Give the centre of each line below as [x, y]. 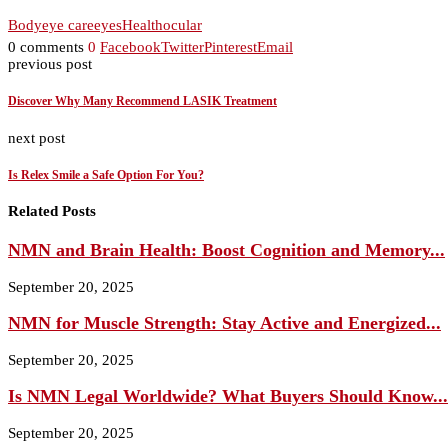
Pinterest [230, 47]
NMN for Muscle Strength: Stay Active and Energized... [224, 323]
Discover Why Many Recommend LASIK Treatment [142, 100]
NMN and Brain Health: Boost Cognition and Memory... [226, 250]
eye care [68, 25]
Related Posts [52, 211]
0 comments [46, 47]
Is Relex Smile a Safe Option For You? [106, 174]
